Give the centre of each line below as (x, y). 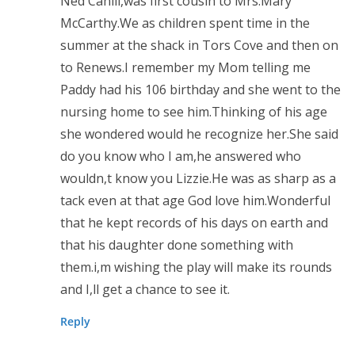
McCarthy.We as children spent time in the (185, 23)
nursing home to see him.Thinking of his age (194, 112)
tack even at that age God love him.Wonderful (195, 201)
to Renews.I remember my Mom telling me (185, 68)
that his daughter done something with (177, 245)
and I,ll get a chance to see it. (145, 290)
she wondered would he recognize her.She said (199, 134)
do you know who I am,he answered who (181, 157)
